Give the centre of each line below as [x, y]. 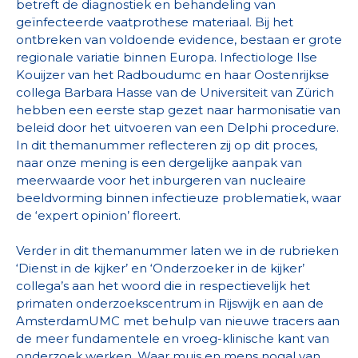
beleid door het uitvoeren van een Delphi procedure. [177, 128]
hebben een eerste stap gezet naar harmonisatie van [178, 110]
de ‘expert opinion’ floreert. [98, 216]
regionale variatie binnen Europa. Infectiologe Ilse [167, 58]
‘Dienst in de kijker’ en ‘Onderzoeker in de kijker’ [160, 268]
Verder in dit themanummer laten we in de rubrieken [177, 251]
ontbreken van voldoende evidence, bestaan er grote [179, 40]
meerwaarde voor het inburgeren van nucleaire [161, 181]
